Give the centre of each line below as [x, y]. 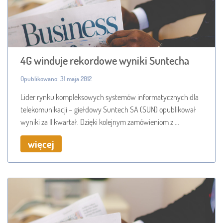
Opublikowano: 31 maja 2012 [56, 78]
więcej [41, 144]
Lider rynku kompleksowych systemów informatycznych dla [110, 97]
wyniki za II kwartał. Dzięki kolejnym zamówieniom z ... [100, 121]
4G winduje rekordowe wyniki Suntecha [105, 60]
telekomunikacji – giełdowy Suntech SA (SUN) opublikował [108, 109]
